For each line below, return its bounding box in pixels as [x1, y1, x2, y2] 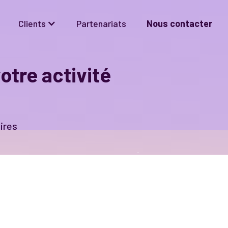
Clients [18, 18, 46, 29]
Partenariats [76, 18, 126, 29]
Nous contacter [147, 18, 212, 29]
